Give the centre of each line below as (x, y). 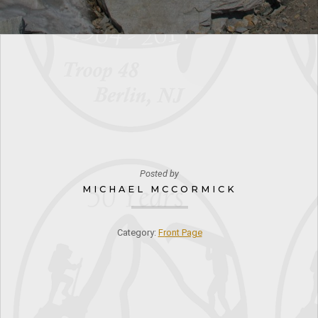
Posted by (159, 173)
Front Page (180, 232)
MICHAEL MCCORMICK (159, 189)
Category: (137, 232)
